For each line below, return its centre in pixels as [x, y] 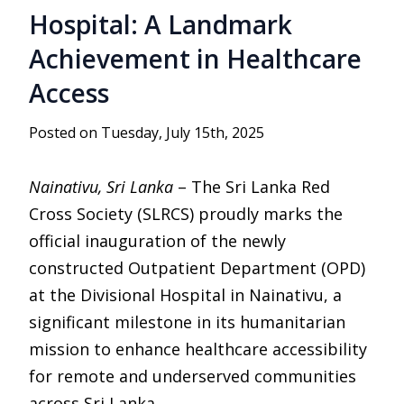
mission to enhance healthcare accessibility [198, 349]
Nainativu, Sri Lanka [101, 187]
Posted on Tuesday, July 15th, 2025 [147, 133]
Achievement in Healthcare [195, 59]
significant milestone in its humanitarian [187, 322]
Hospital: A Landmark [161, 24]
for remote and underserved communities [193, 376]
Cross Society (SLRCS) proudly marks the [186, 214]
